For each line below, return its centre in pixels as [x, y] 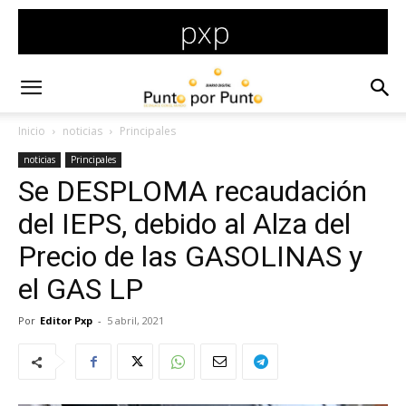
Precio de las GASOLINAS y [190, 256]
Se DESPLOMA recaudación [193, 191]
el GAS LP [81, 289]
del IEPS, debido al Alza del [184, 224]
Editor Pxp [66, 320]
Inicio [32, 131]
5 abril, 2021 [135, 320]
